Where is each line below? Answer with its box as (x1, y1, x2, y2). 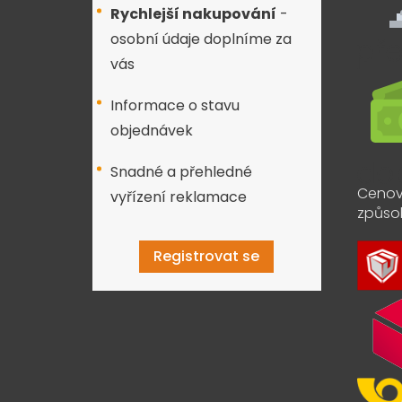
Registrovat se (153, 245, 260, 267)
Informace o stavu (110, 94, 240, 116)
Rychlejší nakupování (110, 3, 276, 24)
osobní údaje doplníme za (110, 28, 292, 49)
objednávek (110, 119, 193, 141)
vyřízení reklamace (110, 186, 247, 207)
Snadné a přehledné (110, 161, 252, 182)
